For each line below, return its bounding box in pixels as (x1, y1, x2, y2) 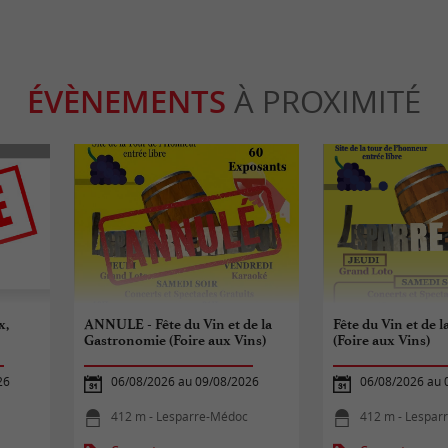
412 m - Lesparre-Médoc (111, 407, 249, 425)
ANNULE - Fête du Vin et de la (84, 315, 273, 333)
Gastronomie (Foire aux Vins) (84, 331, 267, 349)
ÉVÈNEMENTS (27, 80, 226, 123)
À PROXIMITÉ (226, 80, 421, 123)
